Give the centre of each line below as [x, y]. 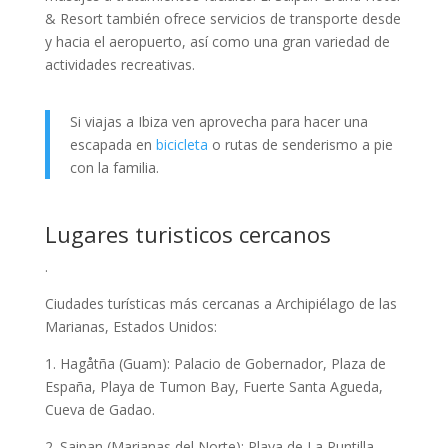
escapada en [112, 144]
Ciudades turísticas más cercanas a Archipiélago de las [220, 303]
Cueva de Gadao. [99, 409]
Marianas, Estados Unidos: [130, 326]
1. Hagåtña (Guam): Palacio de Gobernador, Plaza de [215, 363]
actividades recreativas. [119, 64]
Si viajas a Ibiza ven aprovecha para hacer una [218, 121]
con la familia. [114, 167]
